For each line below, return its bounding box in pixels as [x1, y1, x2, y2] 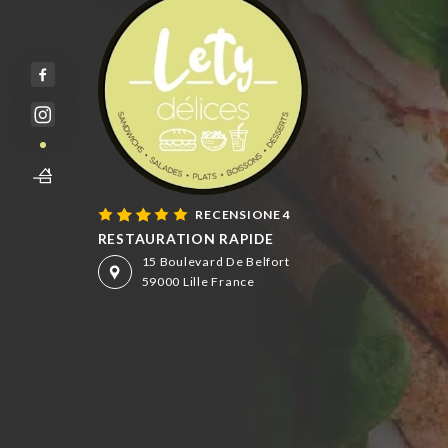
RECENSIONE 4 [195, 207, 292, 223]
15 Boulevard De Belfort [141, 254, 290, 270]
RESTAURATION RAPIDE [97, 229, 274, 247]
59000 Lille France [141, 274, 255, 290]
